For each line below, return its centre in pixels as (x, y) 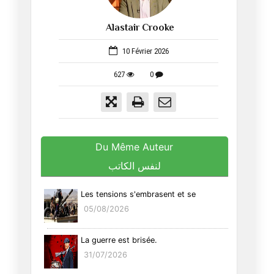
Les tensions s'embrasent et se (138, 194)
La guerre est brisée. (119, 240)
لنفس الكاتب (134, 165)
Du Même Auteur (135, 147)
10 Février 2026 (144, 51)
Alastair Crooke (140, 29)
